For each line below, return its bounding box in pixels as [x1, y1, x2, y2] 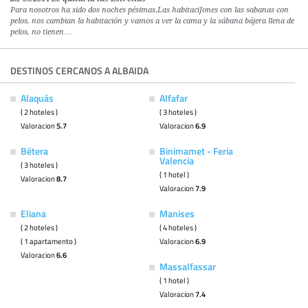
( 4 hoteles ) [159, 222, 197, 233]
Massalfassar [159, 260, 216, 274]
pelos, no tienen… [10, 27, 71, 37]
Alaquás [21, 91, 54, 105]
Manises [159, 207, 195, 221]
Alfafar [159, 91, 188, 105]
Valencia [159, 154, 194, 168]
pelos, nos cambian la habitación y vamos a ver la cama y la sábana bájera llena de [10, 16, 294, 26]
